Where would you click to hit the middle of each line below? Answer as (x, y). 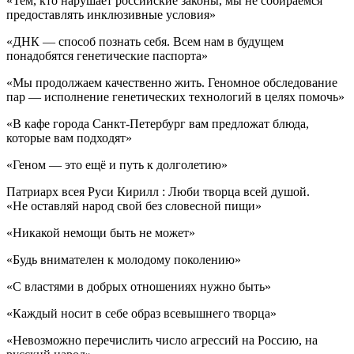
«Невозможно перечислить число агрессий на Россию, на (162, 340)
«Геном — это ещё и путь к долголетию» (117, 164)
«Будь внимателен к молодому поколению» (124, 259)
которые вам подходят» (69, 137)
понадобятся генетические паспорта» (107, 55)
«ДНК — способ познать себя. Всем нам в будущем (145, 41)
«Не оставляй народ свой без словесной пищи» (134, 205)
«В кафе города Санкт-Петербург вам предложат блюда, (158, 123)
